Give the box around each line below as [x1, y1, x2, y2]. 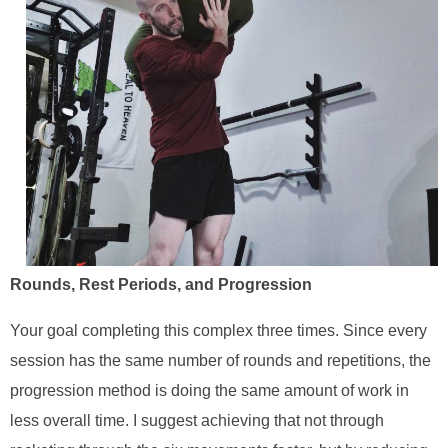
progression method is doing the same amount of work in [10, 381, 409, 399]
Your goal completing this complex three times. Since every [10, 321, 427, 339]
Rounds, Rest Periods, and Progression [10, 275, 312, 293]
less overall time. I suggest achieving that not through [10, 411, 384, 429]
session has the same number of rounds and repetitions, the [10, 351, 431, 369]
